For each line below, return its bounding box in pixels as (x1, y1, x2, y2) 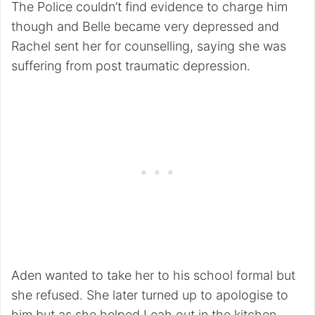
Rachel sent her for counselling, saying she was (11, 39, 286, 54)
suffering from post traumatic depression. (11, 58, 250, 74)
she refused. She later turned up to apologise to (11, 288, 288, 303)
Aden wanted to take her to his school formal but (11, 268, 295, 283)
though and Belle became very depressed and (11, 19, 279, 34)
